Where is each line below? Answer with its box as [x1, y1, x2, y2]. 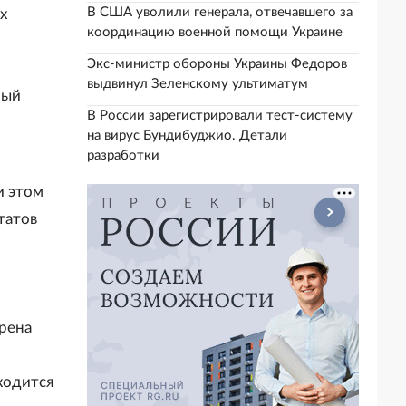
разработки [87, 149, 159, 162]
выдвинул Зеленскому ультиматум [87, 77, 308, 91]
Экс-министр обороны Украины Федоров [87, 57, 347, 71]
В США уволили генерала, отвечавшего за [87, 5, 353, 19]
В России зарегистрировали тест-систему [87, 109, 353, 122]
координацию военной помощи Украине [87, 25, 343, 39]
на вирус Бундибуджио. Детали [87, 129, 287, 142]
